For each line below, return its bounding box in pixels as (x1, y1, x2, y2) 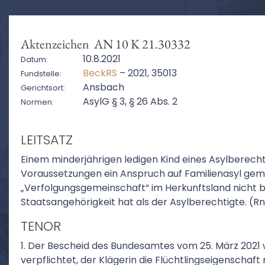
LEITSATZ (21, 131, 73, 149)
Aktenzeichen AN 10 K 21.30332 (21, 35, 190, 53)
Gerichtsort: (21, 83, 65, 93)
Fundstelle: (21, 69, 62, 79)
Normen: (21, 97, 54, 107)
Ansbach (83, 80, 124, 94)
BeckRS (83, 66, 117, 80)
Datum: (21, 54, 48, 64)
